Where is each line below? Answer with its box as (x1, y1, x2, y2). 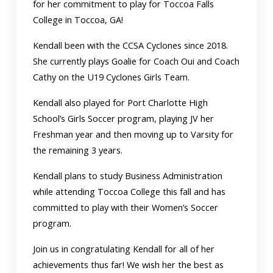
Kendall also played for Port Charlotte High (33, 96, 208, 108)
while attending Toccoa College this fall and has (33, 185, 226, 197)
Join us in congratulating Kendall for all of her (33, 243, 215, 255)
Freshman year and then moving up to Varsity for (33, 128, 234, 140)
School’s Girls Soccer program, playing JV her (33, 112, 214, 124)
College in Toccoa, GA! (33, 13, 124, 26)
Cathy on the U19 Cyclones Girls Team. (33, 71, 190, 83)
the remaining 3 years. (33, 144, 123, 156)
